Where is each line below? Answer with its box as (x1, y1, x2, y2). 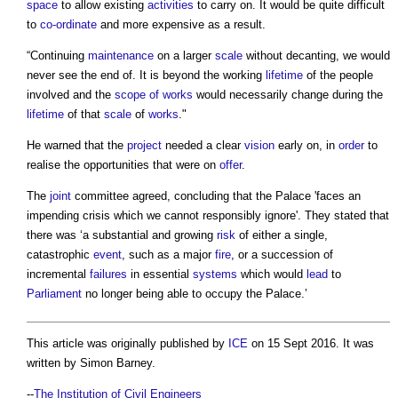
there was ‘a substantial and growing (27, 228, 217, 243)
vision (244, 139, 275, 153)
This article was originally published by (27, 336, 228, 350)
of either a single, (235, 228, 328, 243)
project (127, 139, 162, 153)
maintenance (88, 49, 154, 63)
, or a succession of (231, 248, 333, 262)
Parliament (27, 287, 82, 301)
